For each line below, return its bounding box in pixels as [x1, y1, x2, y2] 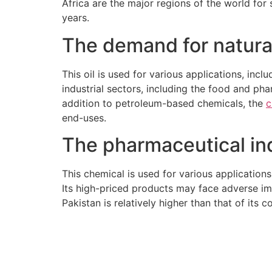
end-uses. [62, 111, 106, 124]
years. [62, 12, 89, 24]
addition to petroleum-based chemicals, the [62, 97, 266, 109]
